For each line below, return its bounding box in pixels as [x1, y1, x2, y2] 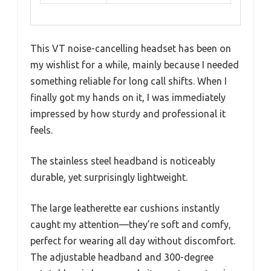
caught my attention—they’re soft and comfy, [30, 218, 231, 230]
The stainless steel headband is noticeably [30, 155, 215, 166]
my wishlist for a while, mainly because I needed [30, 59, 239, 70]
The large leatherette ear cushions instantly [30, 202, 220, 214]
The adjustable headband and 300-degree [30, 251, 214, 263]
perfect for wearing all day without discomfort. [30, 235, 235, 246]
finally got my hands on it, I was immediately [30, 91, 226, 103]
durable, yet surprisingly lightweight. [30, 171, 188, 183]
